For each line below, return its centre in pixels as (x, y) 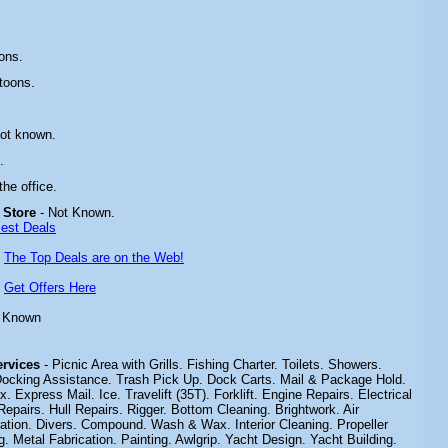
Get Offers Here (50, 287)
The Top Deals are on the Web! (94, 257)
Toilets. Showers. (332, 364)
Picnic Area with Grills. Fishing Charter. (167, 364)
